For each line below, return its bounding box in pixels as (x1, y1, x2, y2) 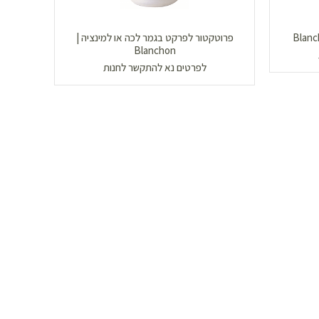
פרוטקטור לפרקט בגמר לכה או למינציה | (75, 31, 234, 45)
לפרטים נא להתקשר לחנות (103, 61, 206, 75)
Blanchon (133, 43, 176, 58)
